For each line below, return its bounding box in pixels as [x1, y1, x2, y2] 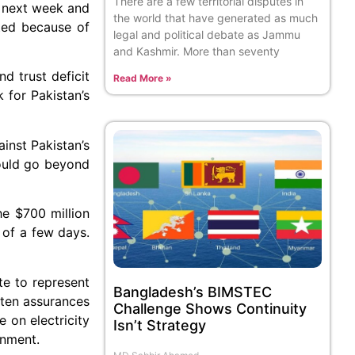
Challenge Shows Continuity [113, 300, 307, 317]
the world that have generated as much [113, 11, 319, 25]
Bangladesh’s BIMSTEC [113, 283, 273, 300]
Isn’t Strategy [113, 316, 207, 334]
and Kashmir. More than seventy [113, 44, 281, 59]
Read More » [113, 72, 173, 85]
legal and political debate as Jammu [113, 28, 301, 42]
